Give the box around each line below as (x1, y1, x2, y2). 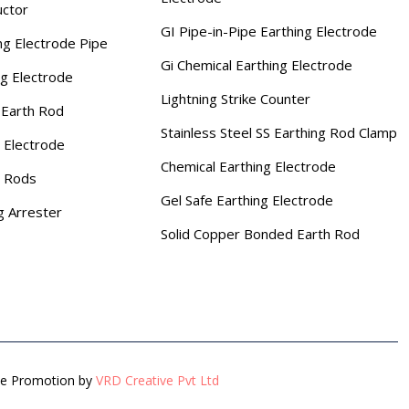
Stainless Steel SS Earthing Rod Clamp (161, 123, 397, 142)
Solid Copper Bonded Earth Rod (161, 225, 360, 243)
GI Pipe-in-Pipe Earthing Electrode (161, 22, 377, 40)
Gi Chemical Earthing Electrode (161, 56, 352, 74)
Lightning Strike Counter (161, 89, 310, 108)
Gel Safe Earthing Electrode (161, 191, 333, 209)
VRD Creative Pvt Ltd (95, 372, 219, 389)
